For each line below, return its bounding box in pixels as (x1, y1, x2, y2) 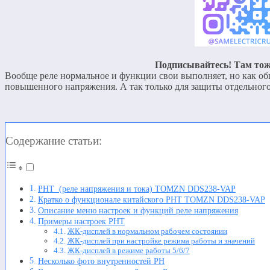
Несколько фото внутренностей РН (37, 256, 165, 266)
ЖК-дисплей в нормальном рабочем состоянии (67, 227, 227, 236)
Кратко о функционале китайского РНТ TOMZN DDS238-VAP (37, 195, 265, 205)
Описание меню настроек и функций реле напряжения (37, 206, 238, 216)
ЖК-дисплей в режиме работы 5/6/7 (67, 246, 190, 256)
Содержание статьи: (5, 134, 102, 147)
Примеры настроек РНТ (37, 216, 125, 227)
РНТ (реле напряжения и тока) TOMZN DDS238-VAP (37, 184, 236, 194)
